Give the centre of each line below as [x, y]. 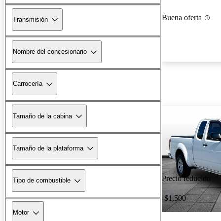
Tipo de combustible [42, 181]
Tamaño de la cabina [42, 116]
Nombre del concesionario [50, 52]
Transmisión [30, 19]
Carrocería [28, 84]
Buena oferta [182, 18]
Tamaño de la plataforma [48, 148]
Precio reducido [186, 179]
